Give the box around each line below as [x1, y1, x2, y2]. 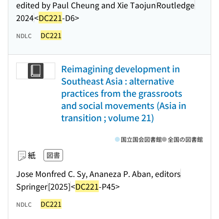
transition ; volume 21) [61, 111, 154, 124]
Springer [16, 180, 47, 192]
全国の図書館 [168, 135, 203, 143]
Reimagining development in [61, 62, 180, 75]
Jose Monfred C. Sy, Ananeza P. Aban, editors [16, 167, 180, 179]
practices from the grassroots [61, 87, 182, 99]
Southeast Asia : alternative [61, 74, 174, 87]
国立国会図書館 [121, 135, 162, 143]
